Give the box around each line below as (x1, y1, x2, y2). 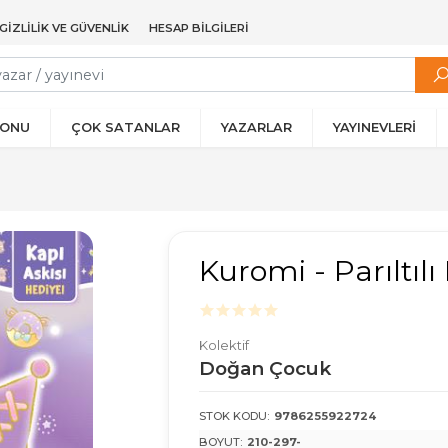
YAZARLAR (221, 120, 292, 135)
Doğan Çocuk (199, 357, 331, 380)
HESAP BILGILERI (149, 21, 249, 35)
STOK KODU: (199, 409, 269, 423)
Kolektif (199, 337, 249, 353)
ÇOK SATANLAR (71, 120, 180, 135)
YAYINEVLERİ (333, 120, 416, 135)
